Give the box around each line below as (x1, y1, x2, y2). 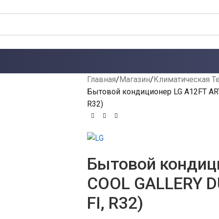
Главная (87, 75, 116, 84)
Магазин (119, 75, 150, 84)
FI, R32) (87, 193, 143, 213)
